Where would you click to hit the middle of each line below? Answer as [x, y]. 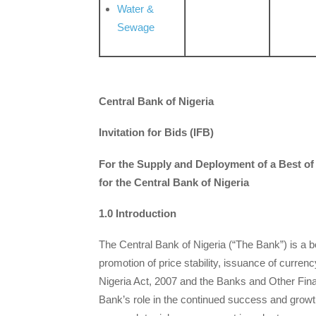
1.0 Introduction [138, 213]
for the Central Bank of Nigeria [174, 182]
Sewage [136, 28]
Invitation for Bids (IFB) [156, 133]
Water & [136, 9]
